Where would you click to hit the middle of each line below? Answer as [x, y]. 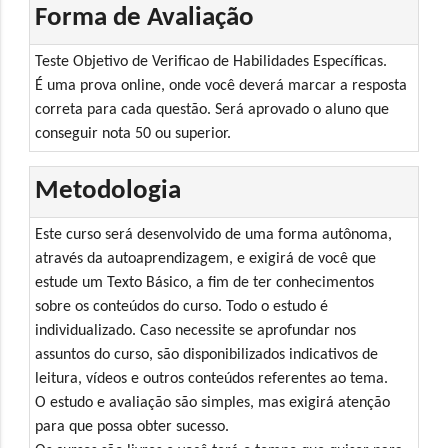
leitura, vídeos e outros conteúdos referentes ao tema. [212, 378]
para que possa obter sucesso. [132, 426]
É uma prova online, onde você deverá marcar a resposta [221, 85]
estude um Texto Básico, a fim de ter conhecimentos [205, 282]
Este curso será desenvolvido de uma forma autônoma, [214, 234]
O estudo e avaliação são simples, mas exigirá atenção [213, 402]
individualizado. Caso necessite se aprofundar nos [196, 330]
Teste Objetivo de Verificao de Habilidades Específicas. [211, 61]
